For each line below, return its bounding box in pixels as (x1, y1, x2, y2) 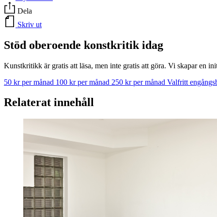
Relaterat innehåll (4, 96, 94, 109)
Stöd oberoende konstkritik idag (4, 38, 163, 51)
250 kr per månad (111, 77, 167, 86)
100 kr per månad (56, 77, 111, 86)
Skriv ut (17, 20, 42, 29)
